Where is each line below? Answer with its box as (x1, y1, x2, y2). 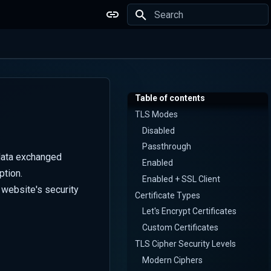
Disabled (142, 125, 175, 135)
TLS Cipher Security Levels (135, 238, 236, 249)
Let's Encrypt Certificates (142, 206, 237, 217)
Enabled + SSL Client (142, 174, 220, 184)
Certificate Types (135, 190, 200, 200)
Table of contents (135, 93, 205, 103)
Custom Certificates (142, 223, 218, 232)
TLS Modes (135, 109, 178, 119)
